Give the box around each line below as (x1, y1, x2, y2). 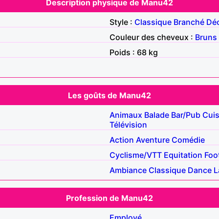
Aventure (136, 134, 170, 145)
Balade (144, 109, 169, 120)
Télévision (109, 119, 147, 130)
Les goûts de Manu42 (68, 90, 151, 100)
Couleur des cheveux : (109, 32, 195, 42)
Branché (174, 17, 204, 27)
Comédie (172, 134, 205, 145)
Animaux (109, 109, 142, 120)
